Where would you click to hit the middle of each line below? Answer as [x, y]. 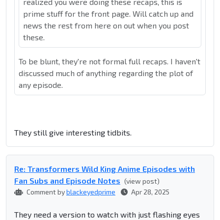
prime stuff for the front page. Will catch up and [108, 14]
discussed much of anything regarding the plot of [106, 73]
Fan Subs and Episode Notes [67, 181]
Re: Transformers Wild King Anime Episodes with [105, 169]
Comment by [46, 192]
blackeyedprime [91, 192]
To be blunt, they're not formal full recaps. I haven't [110, 61]
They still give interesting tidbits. [73, 133]
